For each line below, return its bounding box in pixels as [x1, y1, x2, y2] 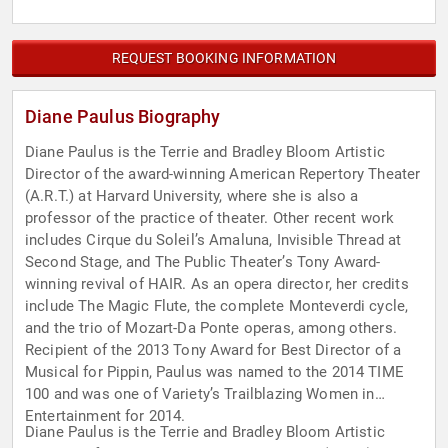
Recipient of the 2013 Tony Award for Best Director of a [25, 341, 402, 360]
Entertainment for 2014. [25, 407, 186, 426]
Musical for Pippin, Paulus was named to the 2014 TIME [25, 363, 404, 382]
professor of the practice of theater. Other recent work [25, 209, 395, 228]
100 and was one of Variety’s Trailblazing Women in [25, 385, 375, 404]
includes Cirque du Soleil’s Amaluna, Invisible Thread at [25, 231, 402, 250]
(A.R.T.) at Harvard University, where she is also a [25, 187, 359, 206]
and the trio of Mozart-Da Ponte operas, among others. [25, 319, 397, 338]
